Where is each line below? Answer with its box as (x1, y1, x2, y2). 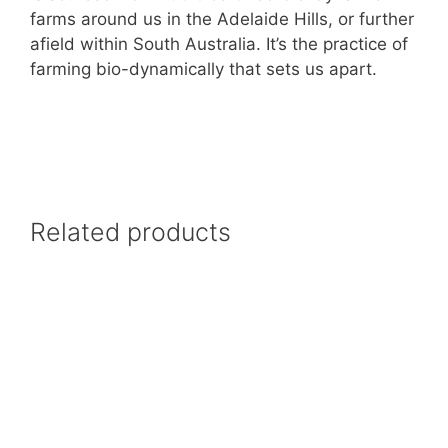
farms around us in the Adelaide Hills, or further (30, 9, 414, 30)
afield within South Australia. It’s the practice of (30, 34, 408, 55)
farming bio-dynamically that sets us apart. (30, 59, 377, 80)
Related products (30, 217, 231, 248)
